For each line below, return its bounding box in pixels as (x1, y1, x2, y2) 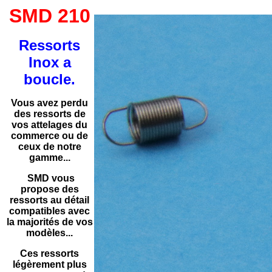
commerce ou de (11, 131, 88, 141)
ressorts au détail (10, 195, 89, 205)
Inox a (28, 54, 71, 70)
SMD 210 (8, 5, 90, 27)
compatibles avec (9, 206, 90, 216)
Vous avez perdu (11, 98, 88, 108)
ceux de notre (18, 141, 81, 152)
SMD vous (24, 173, 75, 183)
